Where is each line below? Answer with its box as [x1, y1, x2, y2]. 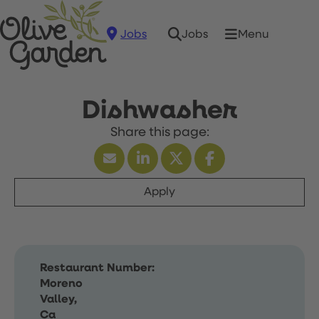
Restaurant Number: [40, 263, 155, 274]
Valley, [40, 294, 77, 305]
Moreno [40, 278, 83, 290]
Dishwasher [82, 98, 237, 124]
